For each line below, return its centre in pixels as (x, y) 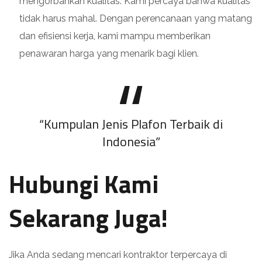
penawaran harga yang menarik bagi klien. (109, 53)
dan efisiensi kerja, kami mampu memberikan (115, 36)
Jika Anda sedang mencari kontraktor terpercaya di (118, 254)
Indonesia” (131, 141)
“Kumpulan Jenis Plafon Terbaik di (131, 124)
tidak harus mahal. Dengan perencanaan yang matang (136, 18)
